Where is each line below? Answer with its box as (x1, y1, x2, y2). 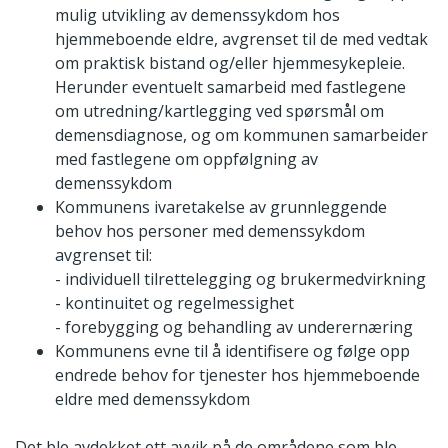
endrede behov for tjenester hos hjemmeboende (55, 363, 420, 386)
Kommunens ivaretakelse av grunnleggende (55, 195, 387, 218)
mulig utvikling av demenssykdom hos (55, 3, 340, 26)
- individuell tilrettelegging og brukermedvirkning (55, 267, 426, 290)
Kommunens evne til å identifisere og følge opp (55, 339, 410, 362)
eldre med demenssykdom (55, 387, 250, 410)
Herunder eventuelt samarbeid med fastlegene (55, 75, 406, 98)
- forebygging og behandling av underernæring (55, 315, 413, 338)
